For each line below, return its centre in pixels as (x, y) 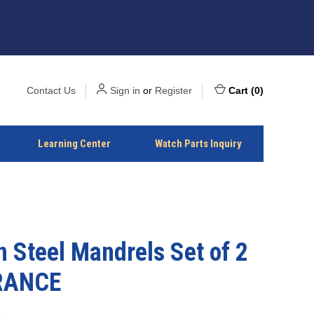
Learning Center (75, 144)
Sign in (125, 90)
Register (173, 90)
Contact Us (51, 90)
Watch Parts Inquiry (198, 144)
